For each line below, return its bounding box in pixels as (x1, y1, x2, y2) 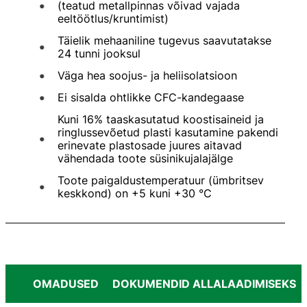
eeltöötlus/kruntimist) (58, 12, 169, 26)
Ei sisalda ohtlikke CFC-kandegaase (58, 90, 244, 105)
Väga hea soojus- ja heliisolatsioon (58, 69, 237, 83)
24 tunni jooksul (58, 47, 140, 61)
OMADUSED (33, 277, 99, 291)
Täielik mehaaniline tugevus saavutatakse (58, 34, 271, 48)
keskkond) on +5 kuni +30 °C (58, 186, 212, 201)
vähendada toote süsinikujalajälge (58, 151, 233, 166)
